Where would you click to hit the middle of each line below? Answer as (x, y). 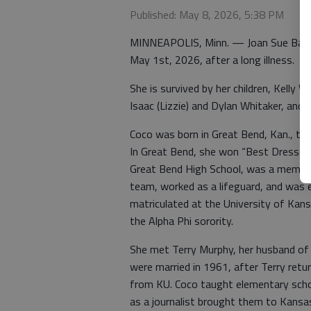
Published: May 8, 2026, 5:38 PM (207, 15)
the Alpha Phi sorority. (182, 221)
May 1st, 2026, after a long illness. (212, 60)
